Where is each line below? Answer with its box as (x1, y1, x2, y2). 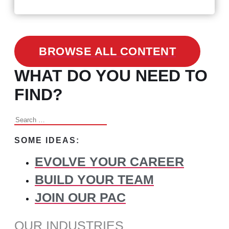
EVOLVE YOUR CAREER (35, 154, 184, 169)
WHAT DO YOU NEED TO (14, 66, 208, 85)
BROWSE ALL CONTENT (39, 45, 176, 58)
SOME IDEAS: (14, 135, 80, 145)
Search (14, 114, 41, 124)
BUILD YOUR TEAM (35, 172, 154, 187)
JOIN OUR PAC (35, 190, 126, 204)
